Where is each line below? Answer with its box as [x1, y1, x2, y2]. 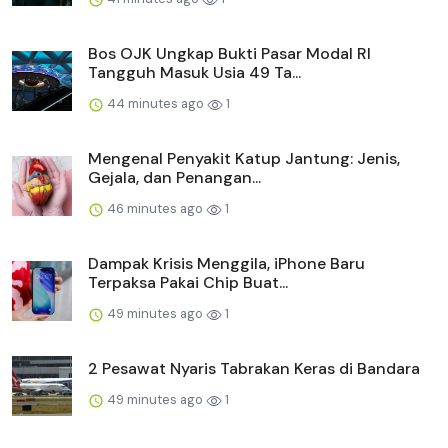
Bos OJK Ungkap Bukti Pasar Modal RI [88, 43, 371, 65]
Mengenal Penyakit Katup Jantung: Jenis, [88, 148, 400, 170]
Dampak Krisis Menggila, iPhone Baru [88, 253, 365, 275]
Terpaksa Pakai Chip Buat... [88, 272, 288, 294]
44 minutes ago [104, 95, 207, 113]
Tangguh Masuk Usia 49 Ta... [88, 62, 301, 84]
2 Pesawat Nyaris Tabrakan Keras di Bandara [88, 358, 420, 380]
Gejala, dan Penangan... [88, 167, 261, 189]
